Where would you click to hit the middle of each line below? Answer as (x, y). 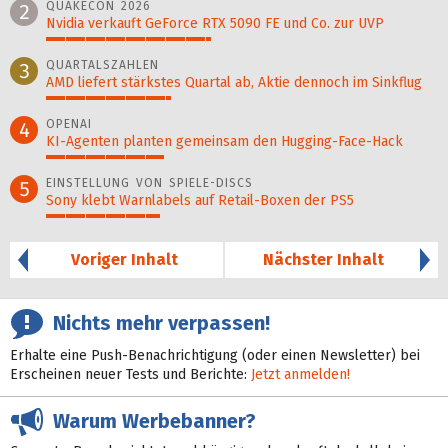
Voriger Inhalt (124, 259)
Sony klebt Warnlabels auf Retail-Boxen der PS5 (200, 200)
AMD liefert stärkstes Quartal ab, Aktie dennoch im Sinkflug (234, 82)
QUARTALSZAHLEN (102, 64)
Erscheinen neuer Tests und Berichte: (130, 374)
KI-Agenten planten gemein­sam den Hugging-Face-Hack (224, 141)
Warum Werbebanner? (149, 420)
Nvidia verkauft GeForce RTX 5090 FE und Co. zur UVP (215, 23)
